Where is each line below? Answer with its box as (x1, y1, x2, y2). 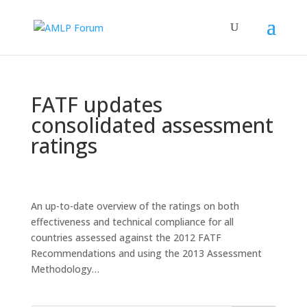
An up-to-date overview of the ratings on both (30, 199, 239, 212)
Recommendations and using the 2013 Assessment (30, 247, 262, 260)
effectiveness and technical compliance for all (30, 215, 234, 228)
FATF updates (30, 90, 162, 119)
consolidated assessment (30, 111, 273, 139)
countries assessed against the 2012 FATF (30, 231, 221, 244)
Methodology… (30, 262, 99, 275)
